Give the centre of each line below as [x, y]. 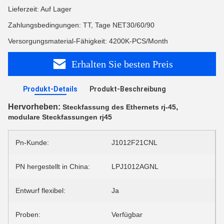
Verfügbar [127, 214]
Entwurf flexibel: [40, 190]
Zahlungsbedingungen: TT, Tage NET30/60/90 [81, 25]
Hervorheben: [35, 107]
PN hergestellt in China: [53, 166]
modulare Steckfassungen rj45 [60, 117]
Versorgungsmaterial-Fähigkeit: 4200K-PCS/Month [88, 41]
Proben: [28, 214]
